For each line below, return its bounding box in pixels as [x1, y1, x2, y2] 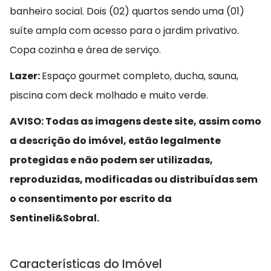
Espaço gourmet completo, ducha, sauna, [42, 68, 238, 83]
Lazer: [10, 68, 42, 83]
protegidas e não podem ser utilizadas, [10, 153, 213, 168]
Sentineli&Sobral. [10, 211, 99, 226]
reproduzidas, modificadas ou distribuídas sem [10, 172, 258, 187]
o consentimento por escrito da [10, 192, 172, 206]
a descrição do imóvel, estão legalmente [10, 134, 221, 148]
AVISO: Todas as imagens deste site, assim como [10, 114, 261, 129]
